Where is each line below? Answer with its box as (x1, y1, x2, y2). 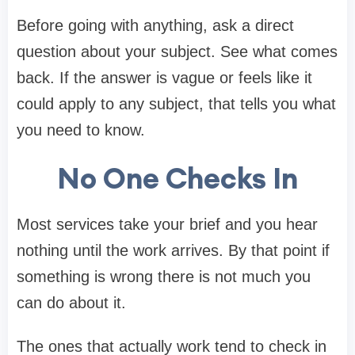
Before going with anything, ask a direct (17, 17, 294, 35)
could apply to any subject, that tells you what (17, 95, 336, 113)
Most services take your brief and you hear (17, 216, 318, 234)
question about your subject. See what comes (17, 43, 338, 61)
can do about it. (17, 294, 126, 312)
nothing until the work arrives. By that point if (17, 242, 330, 260)
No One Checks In (57, 160, 298, 197)
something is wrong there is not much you (17, 268, 311, 286)
